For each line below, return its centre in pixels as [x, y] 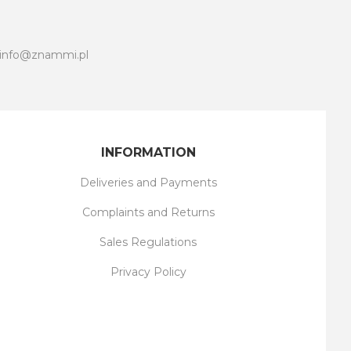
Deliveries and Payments [148, 183]
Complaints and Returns [148, 213]
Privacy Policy [148, 272]
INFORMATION [148, 153]
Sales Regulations [148, 242]
